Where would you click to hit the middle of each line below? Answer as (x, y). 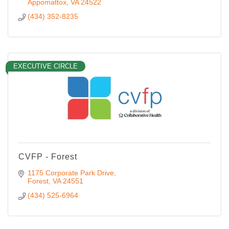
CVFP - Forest (48, 156)
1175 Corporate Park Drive (71, 173)
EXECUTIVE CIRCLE (45, 66)
